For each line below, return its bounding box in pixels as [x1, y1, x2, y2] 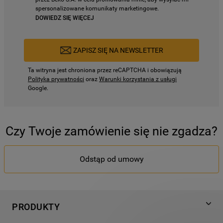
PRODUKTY [12, 202, 60, 212]
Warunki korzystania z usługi [99, 76, 177, 83]
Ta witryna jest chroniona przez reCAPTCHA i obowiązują [28, 67, 182, 74]
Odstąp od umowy [79, 154, 144, 164]
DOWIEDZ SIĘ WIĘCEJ [35, 14, 94, 21]
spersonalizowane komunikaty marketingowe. [35, 5, 159, 12]
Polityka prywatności [28, 76, 84, 83]
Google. [28, 85, 48, 92]
